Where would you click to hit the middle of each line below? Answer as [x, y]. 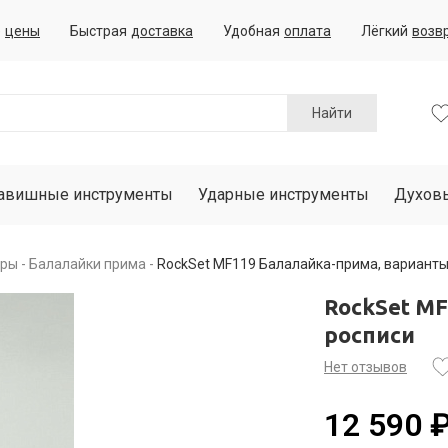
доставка [162, 30]
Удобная [251, 30]
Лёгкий [384, 30]
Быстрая [98, 30]
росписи [369, 334]
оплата [307, 30]
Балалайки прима [87, 264]
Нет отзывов [365, 367]
